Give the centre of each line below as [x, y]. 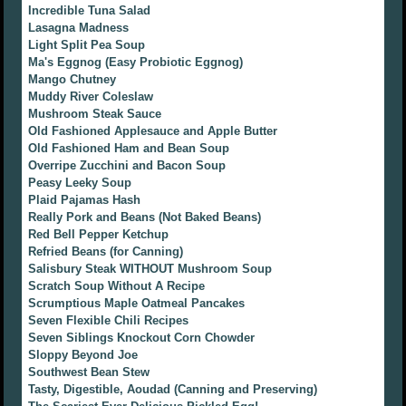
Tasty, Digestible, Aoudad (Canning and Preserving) [173, 390]
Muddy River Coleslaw [91, 97]
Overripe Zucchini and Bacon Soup [127, 166]
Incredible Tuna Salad [90, 11]
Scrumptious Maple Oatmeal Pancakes [137, 304]
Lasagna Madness [79, 28]
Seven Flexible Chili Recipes [109, 321]
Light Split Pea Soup [87, 45]
